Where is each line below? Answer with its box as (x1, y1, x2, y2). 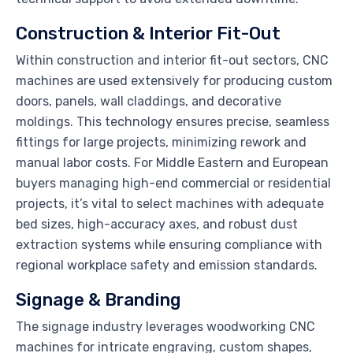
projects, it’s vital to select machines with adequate (16, 196, 324, 212)
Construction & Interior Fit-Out (16, 23, 281, 45)
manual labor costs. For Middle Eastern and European (16, 155, 329, 171)
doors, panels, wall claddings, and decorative (16, 94, 281, 110)
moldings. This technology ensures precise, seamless (16, 114, 329, 130)
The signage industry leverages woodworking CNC (16, 319, 315, 335)
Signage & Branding (16, 289, 181, 311)
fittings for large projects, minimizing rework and (16, 135, 307, 150)
